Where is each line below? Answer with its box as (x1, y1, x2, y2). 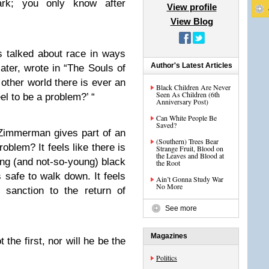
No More (156, 181, 183, 191)
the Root (156, 158, 180, 168)
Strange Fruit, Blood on (156, 144, 223, 153)
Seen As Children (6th (156, 89, 220, 99)
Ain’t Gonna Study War (156, 174, 223, 184)
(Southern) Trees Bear (156, 136, 219, 146)
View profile (166, 2, 217, 12)
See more (165, 204, 197, 213)
